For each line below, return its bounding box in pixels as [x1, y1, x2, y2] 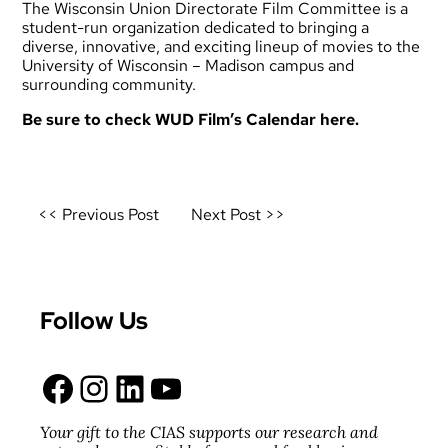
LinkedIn [111, 363, 131, 412]
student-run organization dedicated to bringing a [22, 17, 370, 39]
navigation [21, 218, 141, 250]
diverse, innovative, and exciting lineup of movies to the [22, 36, 421, 58]
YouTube [147, 363, 167, 412]
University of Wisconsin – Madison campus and [22, 55, 355, 77]
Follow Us [40, 305, 148, 337]
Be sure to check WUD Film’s [22, 109, 247, 131]
